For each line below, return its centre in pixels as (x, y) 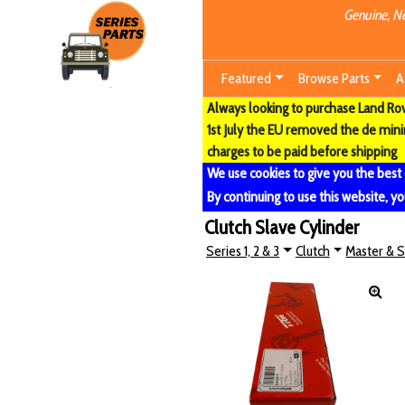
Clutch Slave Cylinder (282, 227)
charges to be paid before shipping (302, 151)
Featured (246, 78)
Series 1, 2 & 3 (243, 251)
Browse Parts (334, 78)
